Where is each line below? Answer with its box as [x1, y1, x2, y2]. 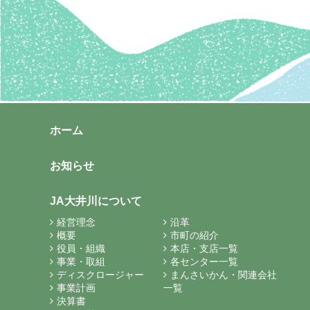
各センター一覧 [170, 256, 238, 267]
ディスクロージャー [57, 269, 144, 280]
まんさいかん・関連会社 [170, 269, 277, 280]
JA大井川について [50, 195, 142, 207]
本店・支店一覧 [170, 243, 238, 254]
